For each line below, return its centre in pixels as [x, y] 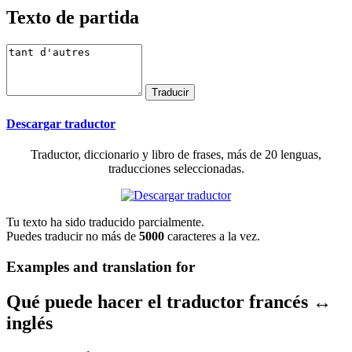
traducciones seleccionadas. [176, 169]
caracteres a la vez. [212, 236]
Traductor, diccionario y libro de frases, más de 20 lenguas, [176, 155]
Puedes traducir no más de [73, 236]
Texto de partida [73, 17]
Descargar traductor [61, 123]
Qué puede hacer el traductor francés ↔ [169, 301]
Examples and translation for [101, 266]
